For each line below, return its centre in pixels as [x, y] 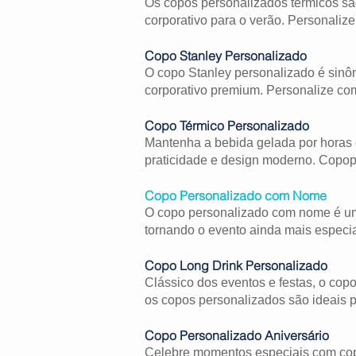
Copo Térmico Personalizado [227, 125]
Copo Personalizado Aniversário [237, 335]
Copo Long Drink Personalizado [236, 265]
